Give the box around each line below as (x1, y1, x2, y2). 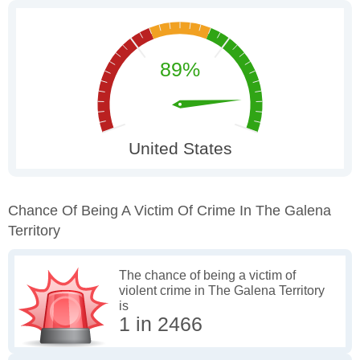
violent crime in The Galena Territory (119, 284, 325, 298)
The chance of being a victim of (119, 268, 296, 283)
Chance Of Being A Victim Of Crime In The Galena (8, 202, 331, 219)
